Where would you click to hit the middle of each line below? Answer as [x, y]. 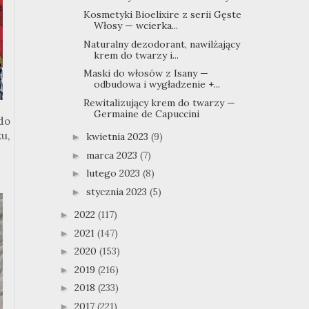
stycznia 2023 [118, 191]
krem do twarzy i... [136, 55]
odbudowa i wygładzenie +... [157, 84]
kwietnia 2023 [118, 137]
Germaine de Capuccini [146, 113]
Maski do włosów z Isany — [146, 73]
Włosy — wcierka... [136, 26]
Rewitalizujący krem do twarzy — [159, 102]
